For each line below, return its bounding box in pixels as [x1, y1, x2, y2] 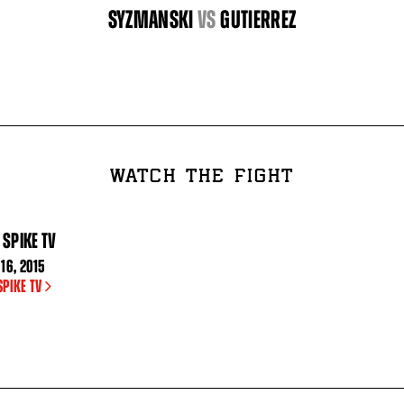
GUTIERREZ [220, 6, 297, 33]
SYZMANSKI [107, 6, 194, 33]
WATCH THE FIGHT [110, 166, 294, 189]
